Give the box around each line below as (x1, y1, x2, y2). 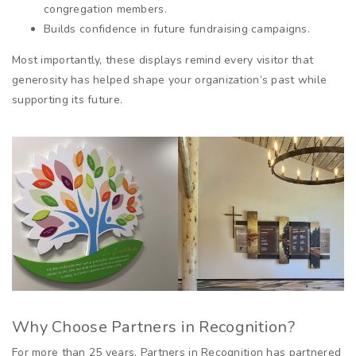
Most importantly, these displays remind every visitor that (12, 52, 314, 68)
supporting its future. (12, 92, 123, 108)
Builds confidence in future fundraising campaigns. (44, 21, 310, 37)
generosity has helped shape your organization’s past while (12, 72, 327, 88)
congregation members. (44, 2, 167, 17)
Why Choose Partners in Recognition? (12, 315, 295, 338)
